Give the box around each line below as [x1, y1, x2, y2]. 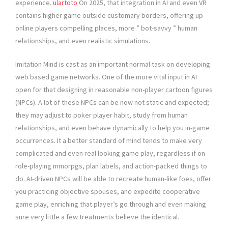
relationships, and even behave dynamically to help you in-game [15, 123, 210, 133]
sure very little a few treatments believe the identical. [15, 212, 179, 222]
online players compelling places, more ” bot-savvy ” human [15, 23, 197, 33]
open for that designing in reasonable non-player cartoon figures [15, 85, 213, 95]
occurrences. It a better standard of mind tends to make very [15, 136, 202, 146]
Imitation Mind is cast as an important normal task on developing [15, 60, 210, 69]
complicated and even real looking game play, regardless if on [15, 149, 205, 158]
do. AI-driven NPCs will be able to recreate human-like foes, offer [15, 174, 211, 184]
